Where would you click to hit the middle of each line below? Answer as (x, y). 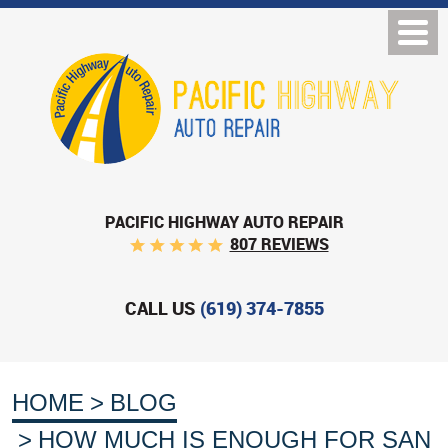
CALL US (159, 308)
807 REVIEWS (279, 244)
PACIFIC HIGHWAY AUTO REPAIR (224, 221)
